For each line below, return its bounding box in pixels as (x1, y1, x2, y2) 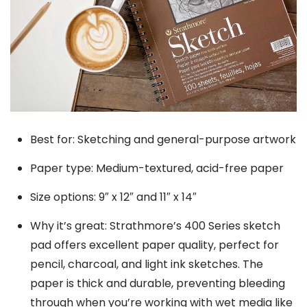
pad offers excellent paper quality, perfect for (29, 237, 279, 254)
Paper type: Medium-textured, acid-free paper (29, 160, 284, 177)
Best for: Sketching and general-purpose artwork (29, 132, 296, 148)
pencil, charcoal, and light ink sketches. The (29, 256, 263, 273)
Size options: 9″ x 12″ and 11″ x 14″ (29, 189, 197, 206)
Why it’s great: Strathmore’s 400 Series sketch (29, 218, 280, 234)
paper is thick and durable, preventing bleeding (29, 275, 285, 292)
